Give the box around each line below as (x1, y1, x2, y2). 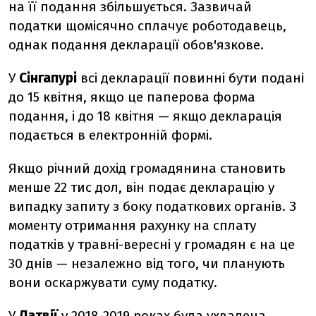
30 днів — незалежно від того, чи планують (8, 255, 285, 272)
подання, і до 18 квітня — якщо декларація (8, 108, 282, 124)
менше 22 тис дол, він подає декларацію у (8, 179, 274, 195)
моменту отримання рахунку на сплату (8, 217, 256, 233)
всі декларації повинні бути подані (80, 70, 304, 86)
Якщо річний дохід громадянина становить (8, 160, 286, 176)
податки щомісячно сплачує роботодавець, (8, 18, 286, 34)
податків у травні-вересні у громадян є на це (8, 236, 295, 253)
